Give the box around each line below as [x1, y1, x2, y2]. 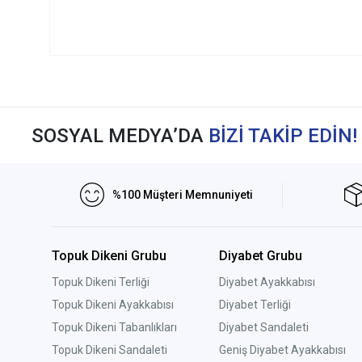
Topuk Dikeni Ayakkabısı [52, 298, 174, 312]
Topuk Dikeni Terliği [52, 276, 149, 289]
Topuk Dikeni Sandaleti [52, 343, 167, 357]
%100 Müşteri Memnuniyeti [112, 187, 254, 201]
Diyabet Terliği [218, 298, 291, 312]
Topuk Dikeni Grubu [52, 248, 166, 264]
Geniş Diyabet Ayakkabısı [218, 343, 346, 357]
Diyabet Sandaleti [218, 321, 309, 335]
